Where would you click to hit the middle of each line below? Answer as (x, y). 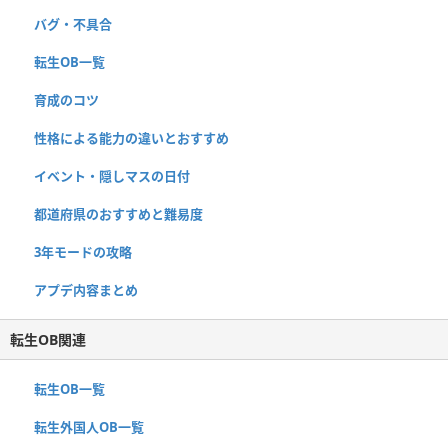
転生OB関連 (48, 339)
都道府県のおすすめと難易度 (118, 213)
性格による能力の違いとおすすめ (131, 137)
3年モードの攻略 (83, 251)
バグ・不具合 (73, 23)
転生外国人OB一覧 (89, 426)
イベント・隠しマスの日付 (112, 175)
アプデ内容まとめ (86, 289)
